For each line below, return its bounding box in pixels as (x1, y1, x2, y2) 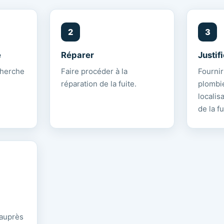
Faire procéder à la (60, 66, 127, 76)
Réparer (60, 50, 94, 60)
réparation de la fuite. (60, 79, 136, 88)
